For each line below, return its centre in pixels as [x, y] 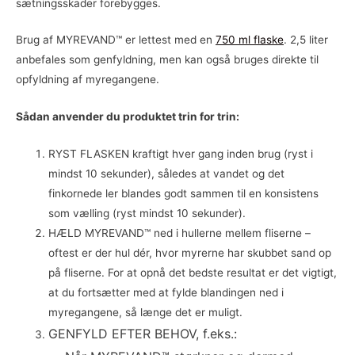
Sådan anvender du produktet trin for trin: [128, 117]
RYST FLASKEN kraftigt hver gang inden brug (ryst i [181, 154]
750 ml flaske [250, 40]
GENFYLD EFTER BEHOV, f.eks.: [143, 334]
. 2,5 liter [306, 40]
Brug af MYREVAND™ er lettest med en [116, 40]
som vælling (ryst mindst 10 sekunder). [147, 214]
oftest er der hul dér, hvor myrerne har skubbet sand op [190, 253]
